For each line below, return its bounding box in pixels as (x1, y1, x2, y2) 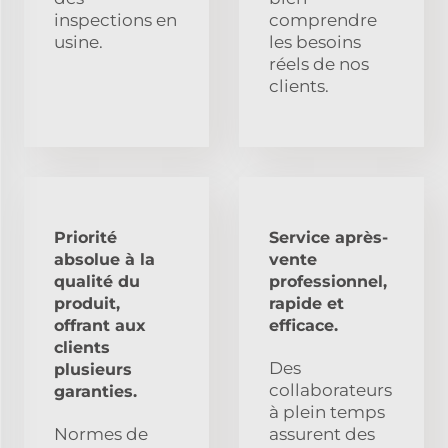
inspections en (54, 9, 177, 30)
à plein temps (269, 401, 385, 422)
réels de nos (269, 53, 369, 74)
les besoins (269, 31, 361, 52)
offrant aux (54, 315, 146, 335)
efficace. (269, 315, 338, 335)
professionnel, (269, 271, 387, 291)
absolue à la (54, 249, 155, 269)
